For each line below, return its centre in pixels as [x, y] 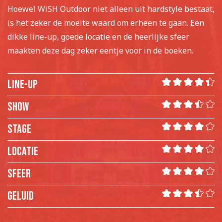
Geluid [21, 196]
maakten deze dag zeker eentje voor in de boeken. [100, 51]
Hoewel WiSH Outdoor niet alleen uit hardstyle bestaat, [111, 9]
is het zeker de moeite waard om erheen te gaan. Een [106, 23]
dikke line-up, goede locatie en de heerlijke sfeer [98, 37]
